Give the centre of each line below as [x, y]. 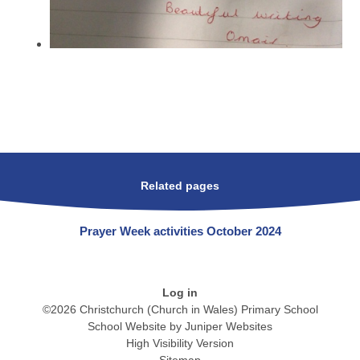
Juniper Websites [229, 326]
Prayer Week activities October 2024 [180, 231]
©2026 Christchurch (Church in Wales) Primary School [180, 309]
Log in [180, 292]
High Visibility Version [180, 343]
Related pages [180, 186]
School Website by [136, 326]
